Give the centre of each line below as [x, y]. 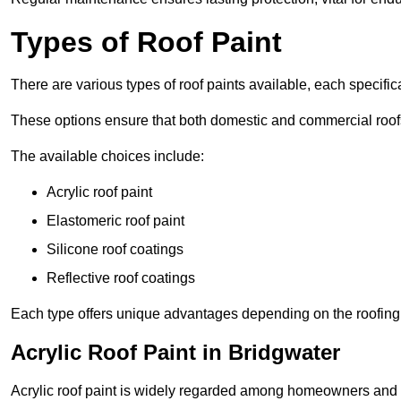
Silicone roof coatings [115, 250]
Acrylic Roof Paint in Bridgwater [175, 353]
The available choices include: [107, 157]
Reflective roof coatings [121, 278]
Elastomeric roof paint [115, 221]
